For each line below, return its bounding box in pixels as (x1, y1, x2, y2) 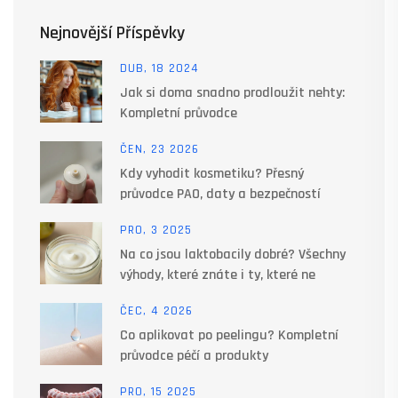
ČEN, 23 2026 (120, 140, 199, 157)
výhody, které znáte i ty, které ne (120, 265, 315, 284)
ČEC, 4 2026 (120, 302, 193, 319)
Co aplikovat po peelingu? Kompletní (120, 325, 338, 345)
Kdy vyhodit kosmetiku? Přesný (120, 163, 304, 183)
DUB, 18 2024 (120, 60, 199, 76)
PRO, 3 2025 (120, 221, 192, 238)
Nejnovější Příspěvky (40, 20, 185, 44)
